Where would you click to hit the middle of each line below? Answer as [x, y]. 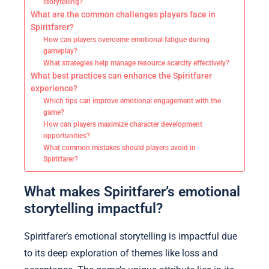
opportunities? [67, 136]
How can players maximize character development [123, 125]
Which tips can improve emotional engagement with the [132, 101]
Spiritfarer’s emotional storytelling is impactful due [131, 236]
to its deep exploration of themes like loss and [121, 253]
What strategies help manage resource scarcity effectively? [137, 63]
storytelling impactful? [93, 208]
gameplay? [61, 51]
